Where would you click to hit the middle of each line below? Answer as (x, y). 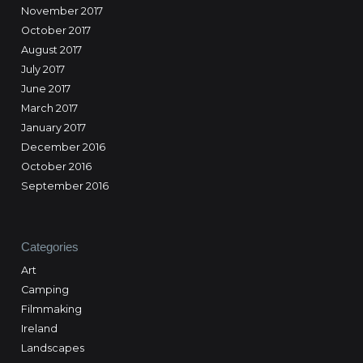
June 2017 (45, 89)
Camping (45, 290)
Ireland (39, 329)
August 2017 (51, 50)
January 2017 (53, 128)
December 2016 (63, 147)
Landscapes (52, 348)
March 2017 (49, 109)
